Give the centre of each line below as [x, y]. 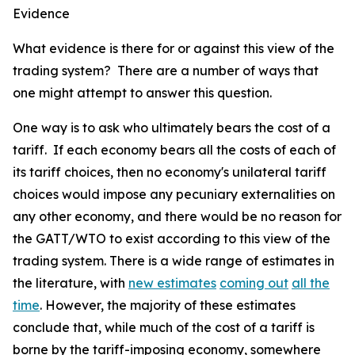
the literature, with [71, 283]
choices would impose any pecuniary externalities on [174, 194]
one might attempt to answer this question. [144, 93]
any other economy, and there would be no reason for [177, 216]
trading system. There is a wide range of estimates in [174, 261]
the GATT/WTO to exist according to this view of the [172, 239]
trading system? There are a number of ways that [166, 71]
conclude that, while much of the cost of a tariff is [164, 327]
